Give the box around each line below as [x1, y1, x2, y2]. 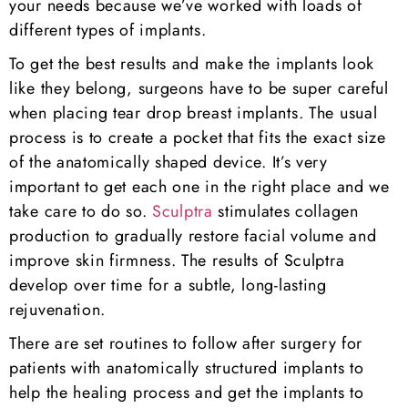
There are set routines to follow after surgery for [9, 331, 363, 355]
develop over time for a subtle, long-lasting [9, 273, 327, 297]
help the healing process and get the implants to [9, 381, 364, 404]
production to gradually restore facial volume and [9, 224, 377, 248]
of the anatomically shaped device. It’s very [9, 150, 328, 174]
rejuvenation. [9, 298, 107, 321]
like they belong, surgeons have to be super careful [9, 76, 389, 100]
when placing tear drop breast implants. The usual [9, 101, 378, 125]
